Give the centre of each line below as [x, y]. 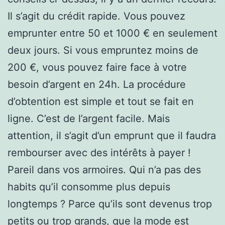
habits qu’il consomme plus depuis [89, 187]
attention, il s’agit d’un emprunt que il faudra [112, 135]
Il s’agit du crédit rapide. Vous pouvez [96, 16]
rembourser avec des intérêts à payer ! [99, 152]
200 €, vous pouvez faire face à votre [97, 67]
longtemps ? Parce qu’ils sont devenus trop [110, 204]
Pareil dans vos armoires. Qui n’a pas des [104, 170]
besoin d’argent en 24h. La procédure [97, 84]
